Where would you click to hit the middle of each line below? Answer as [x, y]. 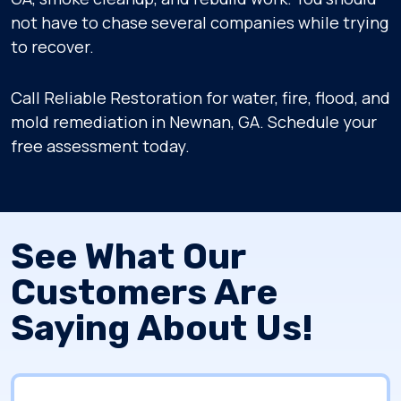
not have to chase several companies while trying [200, 22]
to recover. [52, 47]
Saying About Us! [162, 328]
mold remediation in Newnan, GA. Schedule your [194, 122]
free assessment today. [100, 146]
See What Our [128, 256]
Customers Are [144, 292]
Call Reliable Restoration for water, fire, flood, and [200, 98]
